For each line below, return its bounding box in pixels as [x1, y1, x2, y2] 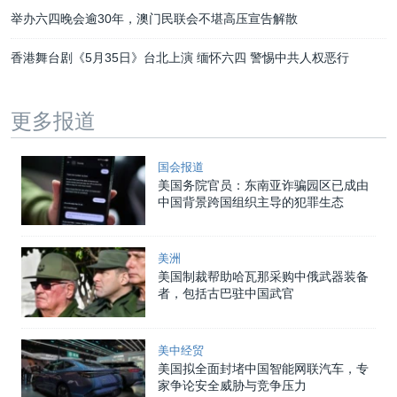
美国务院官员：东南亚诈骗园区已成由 [158, 177, 369, 192]
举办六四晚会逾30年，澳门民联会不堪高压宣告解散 [11, 11, 298, 26]
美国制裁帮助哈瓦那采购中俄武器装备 [158, 269, 369, 284]
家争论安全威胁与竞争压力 [158, 378, 307, 393]
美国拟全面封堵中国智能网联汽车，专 [158, 362, 369, 376]
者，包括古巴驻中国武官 [158, 286, 294, 301]
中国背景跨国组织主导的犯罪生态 [158, 194, 344, 209]
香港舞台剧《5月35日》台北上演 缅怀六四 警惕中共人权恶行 [11, 50, 349, 65]
